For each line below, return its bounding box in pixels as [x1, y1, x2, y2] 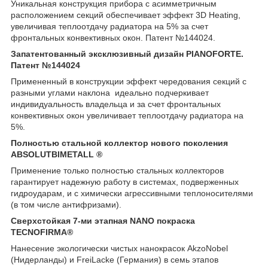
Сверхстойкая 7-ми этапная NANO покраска [11, 216, 195, 226]
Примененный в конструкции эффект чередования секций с [11, 77, 246, 87]
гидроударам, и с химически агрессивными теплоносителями [11, 188, 253, 199]
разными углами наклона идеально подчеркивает [11, 88, 209, 98]
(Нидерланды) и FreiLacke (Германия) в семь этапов [11, 255, 218, 265]
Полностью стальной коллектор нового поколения [11, 138, 228, 148]
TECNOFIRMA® [11, 227, 73, 237]
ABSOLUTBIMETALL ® [11, 150, 102, 160]
